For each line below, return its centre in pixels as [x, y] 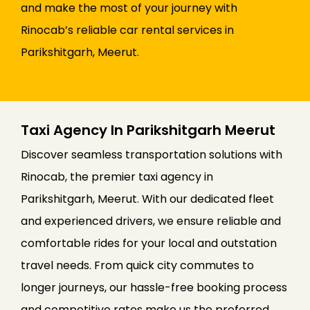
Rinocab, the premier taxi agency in [117, 177]
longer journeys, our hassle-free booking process [154, 288]
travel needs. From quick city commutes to [137, 266]
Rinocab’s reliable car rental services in [127, 30]
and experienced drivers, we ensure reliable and [151, 221]
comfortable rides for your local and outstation [149, 244]
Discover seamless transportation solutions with [152, 155]
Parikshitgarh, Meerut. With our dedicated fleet [147, 199]
